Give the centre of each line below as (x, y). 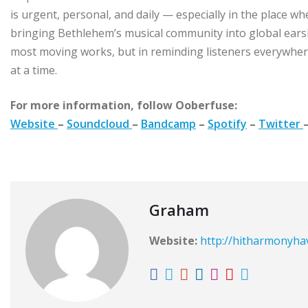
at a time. (34, 70)
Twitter (281, 124)
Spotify (227, 124)
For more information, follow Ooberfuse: (124, 106)
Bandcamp (168, 124)
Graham (179, 210)
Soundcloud (99, 124)
